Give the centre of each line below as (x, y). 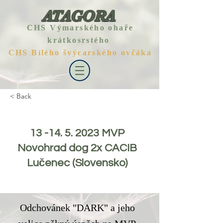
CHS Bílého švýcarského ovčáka (80, 53)
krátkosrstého (80, 41)
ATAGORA (79, 16)
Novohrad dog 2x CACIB (77, 148)
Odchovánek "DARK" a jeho (77, 209)
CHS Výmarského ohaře (80, 28)
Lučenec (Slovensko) (77, 163)
